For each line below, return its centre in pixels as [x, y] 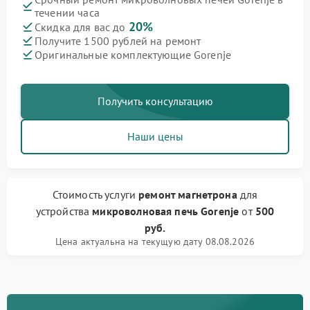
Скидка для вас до [82, 27]
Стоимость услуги [95, 194]
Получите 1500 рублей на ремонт [118, 40]
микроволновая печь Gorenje [166, 211]
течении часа [67, 12]
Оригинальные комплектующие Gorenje [133, 54]
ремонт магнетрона [188, 194]
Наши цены [155, 136]
